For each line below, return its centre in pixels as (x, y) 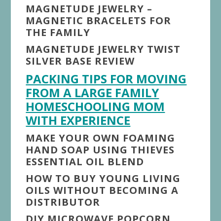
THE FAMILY (58, 32)
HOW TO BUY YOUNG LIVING (103, 178)
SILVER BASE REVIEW (80, 61)
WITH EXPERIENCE (78, 120)
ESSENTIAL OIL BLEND (85, 161)
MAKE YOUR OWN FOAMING (101, 138)
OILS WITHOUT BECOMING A (102, 190)
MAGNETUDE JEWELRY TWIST (103, 49)
